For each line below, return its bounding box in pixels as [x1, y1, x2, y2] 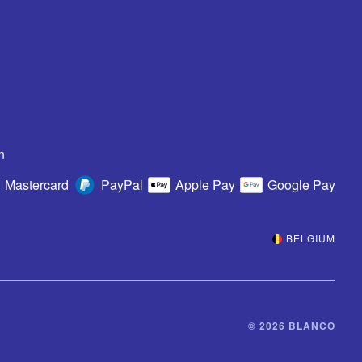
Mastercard [5, 175, 69, 194]
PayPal [101, 175, 143, 194]
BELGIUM [286, 230, 335, 245]
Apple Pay [175, 175, 235, 194]
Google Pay [267, 175, 335, 194]
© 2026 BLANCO [248, 318, 335, 333]
